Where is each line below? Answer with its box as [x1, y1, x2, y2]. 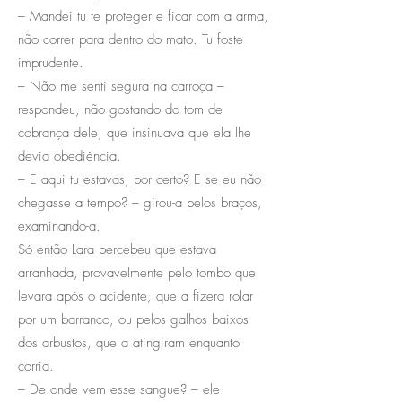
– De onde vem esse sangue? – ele [18, 380, 220, 398]
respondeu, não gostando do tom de [18, 100, 223, 118]
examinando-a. [18, 216, 100, 235]
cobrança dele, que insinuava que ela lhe [18, 123, 251, 142]
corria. [18, 356, 54, 375]
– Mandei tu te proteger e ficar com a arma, [18, 6, 268, 25]
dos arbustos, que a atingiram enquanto [18, 333, 240, 352]
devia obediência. [18, 146, 121, 165]
